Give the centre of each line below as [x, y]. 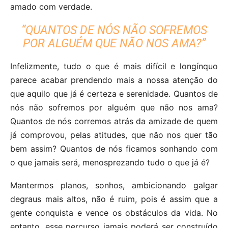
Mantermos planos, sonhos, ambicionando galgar [114, 186]
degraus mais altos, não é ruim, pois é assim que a [114, 199]
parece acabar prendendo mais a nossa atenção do [114, 80]
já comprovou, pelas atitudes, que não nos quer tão [114, 135]
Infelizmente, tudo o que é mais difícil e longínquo [114, 66]
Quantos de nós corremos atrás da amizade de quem [114, 121]
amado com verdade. [51, 7]
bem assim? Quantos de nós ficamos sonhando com [114, 149]
